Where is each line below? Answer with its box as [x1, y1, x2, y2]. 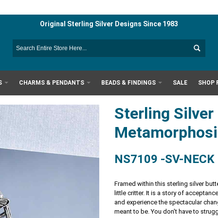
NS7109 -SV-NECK [114, 152, 215, 166]
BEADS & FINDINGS [101, 79, 156, 86]
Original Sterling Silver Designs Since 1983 [39, 20, 178, 28]
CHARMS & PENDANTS [19, 79, 85, 86]
